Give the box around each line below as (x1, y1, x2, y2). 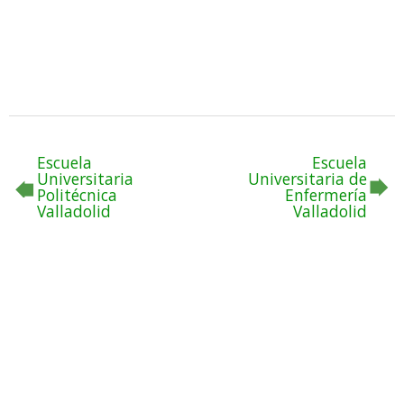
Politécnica (37, 184, 117, 207)
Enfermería (285, 184, 367, 207)
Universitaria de (248, 168, 367, 190)
